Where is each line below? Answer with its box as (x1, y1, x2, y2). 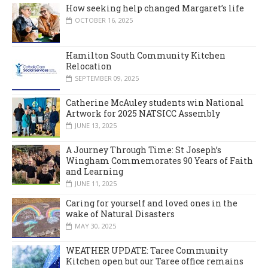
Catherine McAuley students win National (66, 97, 244, 109)
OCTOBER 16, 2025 (75, 15, 133, 25)
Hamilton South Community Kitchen (66, 49, 226, 61)
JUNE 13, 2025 (75, 121, 117, 130)
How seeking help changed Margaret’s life (66, 2, 244, 14)
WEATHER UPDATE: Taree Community (66, 244, 228, 256)
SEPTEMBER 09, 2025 (75, 73, 139, 83)
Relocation (66, 60, 112, 72)
